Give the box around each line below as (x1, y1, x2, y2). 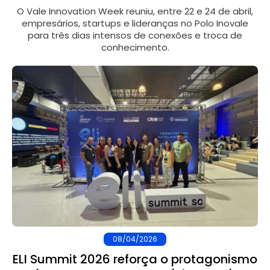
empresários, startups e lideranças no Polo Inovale (22, 17, 248, 30)
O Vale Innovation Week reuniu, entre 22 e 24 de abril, (17, 5, 253, 18)
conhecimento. (101, 41, 169, 54)
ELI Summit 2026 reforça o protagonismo (13, 251, 257, 268)
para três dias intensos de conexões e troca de (28, 29, 242, 42)
